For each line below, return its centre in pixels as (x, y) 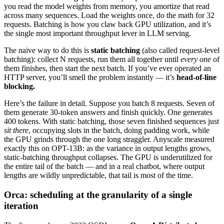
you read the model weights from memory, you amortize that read (107, 6)
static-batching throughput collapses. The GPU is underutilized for (108, 157)
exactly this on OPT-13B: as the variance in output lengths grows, (107, 148)
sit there (16, 130)
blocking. (19, 86)
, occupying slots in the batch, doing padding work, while (119, 130)
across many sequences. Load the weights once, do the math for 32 (109, 15)
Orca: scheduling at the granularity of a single (98, 195)
